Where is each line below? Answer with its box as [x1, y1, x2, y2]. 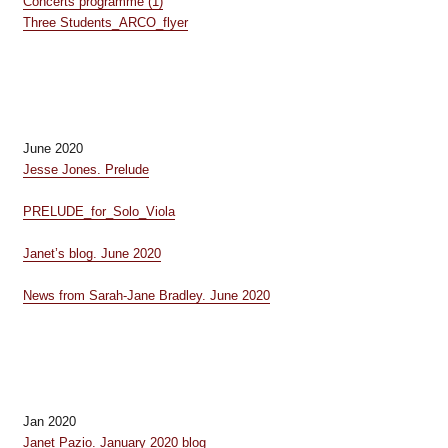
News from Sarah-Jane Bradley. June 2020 [22, 288, 270, 303]
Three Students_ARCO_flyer [22, 15, 188, 30]
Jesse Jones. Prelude [22, 162, 149, 177]
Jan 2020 [22, 414, 76, 429]
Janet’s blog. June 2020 [22, 246, 161, 261]
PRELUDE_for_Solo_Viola [22, 204, 175, 219]
